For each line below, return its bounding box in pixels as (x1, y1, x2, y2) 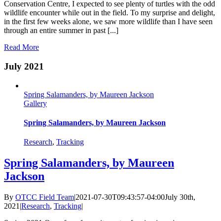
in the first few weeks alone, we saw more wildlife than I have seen (4, 17, 213, 26)
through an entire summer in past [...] (4, 26, 118, 35)
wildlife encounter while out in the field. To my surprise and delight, (4, 8, 215, 17)
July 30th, (165, 193, 195, 202)
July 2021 (4, 61, 44, 72)
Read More (4, 43, 39, 52)
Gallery (24, 99, 47, 108)
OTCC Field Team (15, 193, 74, 202)
